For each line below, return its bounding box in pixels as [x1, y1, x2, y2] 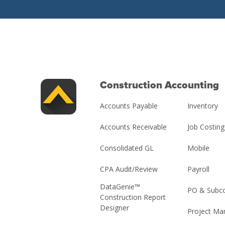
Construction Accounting [99, 79, 219, 92]
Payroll [187, 164, 210, 174]
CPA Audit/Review [99, 164, 158, 174]
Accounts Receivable [99, 122, 167, 132]
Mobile [187, 143, 210, 153]
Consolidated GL [99, 143, 154, 153]
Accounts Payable [99, 101, 158, 111]
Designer [99, 203, 129, 213]
